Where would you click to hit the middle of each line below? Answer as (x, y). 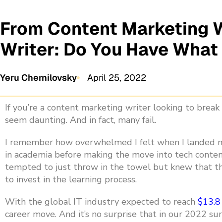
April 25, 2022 (116, 78)
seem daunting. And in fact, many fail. (81, 120)
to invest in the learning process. (71, 179)
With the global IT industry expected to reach (101, 202)
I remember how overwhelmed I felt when (93, 142)
